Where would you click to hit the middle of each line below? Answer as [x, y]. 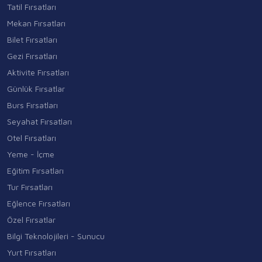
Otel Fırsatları [32, 137]
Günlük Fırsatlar [36, 88]
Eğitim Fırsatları [35, 170]
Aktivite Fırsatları [38, 72]
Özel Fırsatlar [31, 219]
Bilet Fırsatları [32, 39]
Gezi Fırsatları [32, 56]
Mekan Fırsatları [36, 23]
